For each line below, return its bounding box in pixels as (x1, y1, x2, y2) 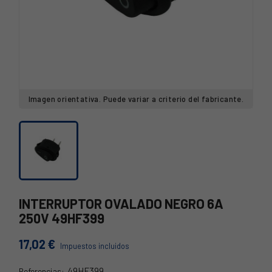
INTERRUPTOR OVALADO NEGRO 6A (19, 195, 223, 211)
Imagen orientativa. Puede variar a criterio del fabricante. (28, 94, 244, 104)
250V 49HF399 (19, 210, 104, 226)
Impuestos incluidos (60, 241, 129, 251)
